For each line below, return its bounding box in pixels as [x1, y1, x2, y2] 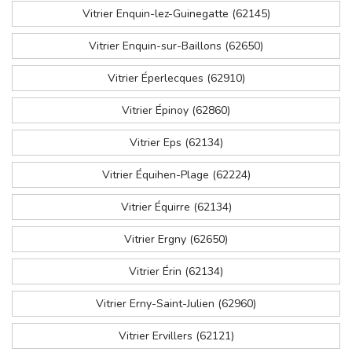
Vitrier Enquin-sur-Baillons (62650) [89, 38, 263, 54]
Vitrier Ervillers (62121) [118, 328, 234, 344]
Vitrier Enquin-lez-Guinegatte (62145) [82, 6, 270, 22]
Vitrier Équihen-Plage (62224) [101, 167, 251, 183]
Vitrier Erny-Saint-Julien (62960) [96, 296, 256, 312]
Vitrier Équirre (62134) [120, 200, 232, 215]
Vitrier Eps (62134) [129, 135, 223, 151]
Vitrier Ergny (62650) [124, 232, 228, 247]
